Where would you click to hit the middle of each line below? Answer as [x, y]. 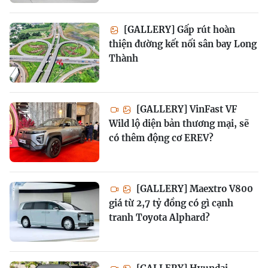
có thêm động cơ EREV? [161, 138]
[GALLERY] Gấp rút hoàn [178, 29]
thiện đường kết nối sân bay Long [183, 44]
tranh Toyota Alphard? [159, 217]
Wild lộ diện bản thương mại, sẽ [179, 123]
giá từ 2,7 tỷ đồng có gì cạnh [171, 203]
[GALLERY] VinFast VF [185, 109]
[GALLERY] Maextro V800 [194, 188]
